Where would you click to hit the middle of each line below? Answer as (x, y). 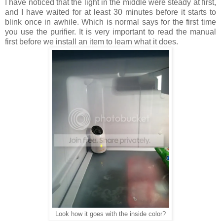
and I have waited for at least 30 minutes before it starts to (110, 12)
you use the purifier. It (45, 32)
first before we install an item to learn (70, 42)
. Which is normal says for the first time (147, 22)
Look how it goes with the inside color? (110, 214)
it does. (165, 42)
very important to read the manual (154, 32)
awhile (65, 22)
